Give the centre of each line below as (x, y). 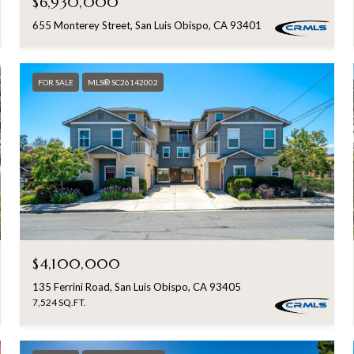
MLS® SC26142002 (123, 83)
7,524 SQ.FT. (60, 302)
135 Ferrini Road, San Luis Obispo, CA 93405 (137, 286)
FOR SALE (56, 83)
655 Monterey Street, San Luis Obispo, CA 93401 (147, 26)
